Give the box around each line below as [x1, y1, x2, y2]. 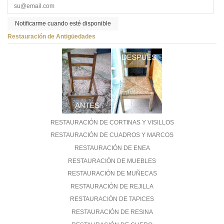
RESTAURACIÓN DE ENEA [74, 144, 150, 152]
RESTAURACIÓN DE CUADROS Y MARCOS [50, 131, 173, 139]
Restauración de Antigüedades [7, 32, 95, 40]
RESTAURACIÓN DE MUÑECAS [67, 170, 157, 177]
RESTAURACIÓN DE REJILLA [70, 182, 153, 190]
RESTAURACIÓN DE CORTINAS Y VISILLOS [50, 118, 174, 126]
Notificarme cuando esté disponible [15, 19, 111, 27]
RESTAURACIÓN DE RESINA [71, 208, 153, 215]
